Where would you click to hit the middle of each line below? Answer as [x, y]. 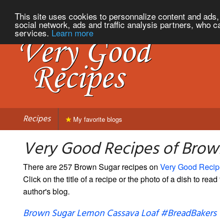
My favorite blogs [97, 119]
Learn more [72, 32]
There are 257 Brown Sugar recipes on [92, 166]
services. [33, 32]
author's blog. [46, 191]
